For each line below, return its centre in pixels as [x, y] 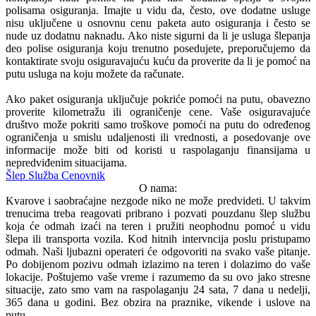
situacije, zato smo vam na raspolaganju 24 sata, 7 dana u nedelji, [158, 290]
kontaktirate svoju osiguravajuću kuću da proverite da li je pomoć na [158, 61]
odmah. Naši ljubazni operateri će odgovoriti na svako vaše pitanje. [158, 252]
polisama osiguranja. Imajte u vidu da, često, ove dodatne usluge [158, 11]
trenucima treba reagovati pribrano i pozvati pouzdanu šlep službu [158, 214]
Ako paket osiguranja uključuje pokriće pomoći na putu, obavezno [158, 99]
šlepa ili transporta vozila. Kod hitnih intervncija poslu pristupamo [158, 239]
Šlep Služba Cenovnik [55, 176]
